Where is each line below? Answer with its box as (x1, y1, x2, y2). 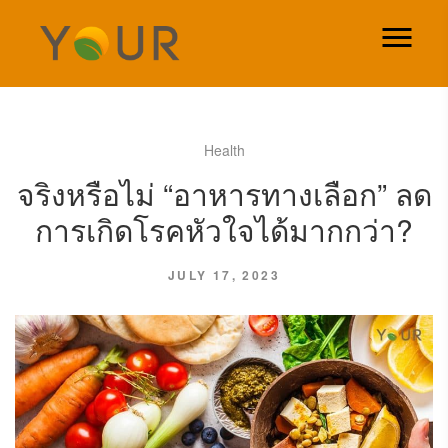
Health (203, 140, 245, 160)
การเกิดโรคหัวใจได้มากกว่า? (35, 208, 413, 251)
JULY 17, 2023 (167, 266, 281, 284)
